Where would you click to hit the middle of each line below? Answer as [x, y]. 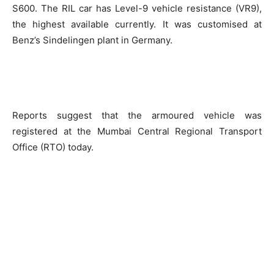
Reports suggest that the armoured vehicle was [137, 115]
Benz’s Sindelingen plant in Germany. [92, 40]
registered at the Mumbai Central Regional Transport [137, 131]
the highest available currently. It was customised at [137, 24]
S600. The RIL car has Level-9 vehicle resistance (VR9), [137, 8]
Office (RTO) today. [53, 147]
